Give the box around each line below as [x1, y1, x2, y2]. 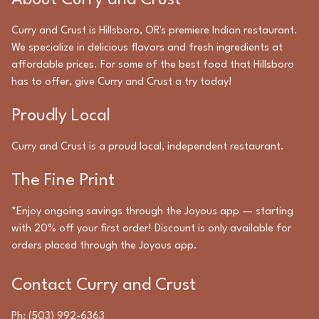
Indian [212, 26, 241, 36]
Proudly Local [11, 108, 110, 125]
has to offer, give [11, 77, 98, 88]
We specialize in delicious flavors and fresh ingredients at [11, 43, 283, 53]
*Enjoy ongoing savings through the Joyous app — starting [11, 206, 293, 217]
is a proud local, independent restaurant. [86, 142, 284, 152]
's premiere [159, 26, 209, 36]
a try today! [172, 77, 232, 88]
